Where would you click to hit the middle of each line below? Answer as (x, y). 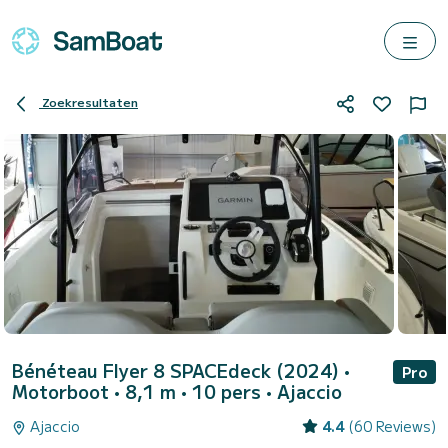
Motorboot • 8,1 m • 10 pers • (144, 391)
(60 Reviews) (392, 426)
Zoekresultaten (90, 102)
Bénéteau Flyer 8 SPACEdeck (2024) (178, 370)
